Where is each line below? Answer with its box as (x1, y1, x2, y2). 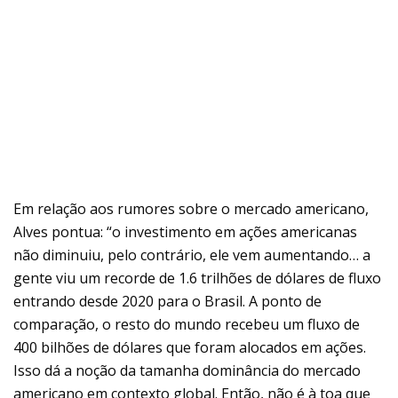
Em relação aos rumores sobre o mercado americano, (13, 199, 369, 219)
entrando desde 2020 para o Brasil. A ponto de (13, 291, 322, 312)
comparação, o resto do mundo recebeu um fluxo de (13, 314, 360, 335)
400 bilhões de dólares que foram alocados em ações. (13, 338, 366, 358)
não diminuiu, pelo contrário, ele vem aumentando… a (13, 245, 370, 266)
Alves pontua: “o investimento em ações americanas (13, 222, 357, 243)
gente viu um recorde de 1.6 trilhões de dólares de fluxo (13, 268, 381, 289)
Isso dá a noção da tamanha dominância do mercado (13, 361, 361, 381)
